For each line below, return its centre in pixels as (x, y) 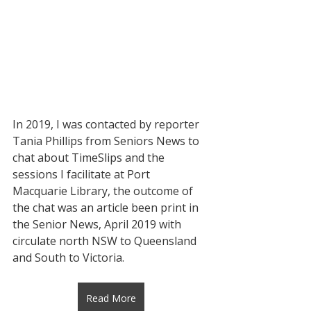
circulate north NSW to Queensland (106, 241)
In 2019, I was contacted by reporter (107, 125)
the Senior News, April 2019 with (98, 225)
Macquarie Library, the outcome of (104, 191)
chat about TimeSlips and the (91, 158)
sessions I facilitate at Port (83, 175)
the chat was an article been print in (107, 208)
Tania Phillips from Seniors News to (107, 141)
